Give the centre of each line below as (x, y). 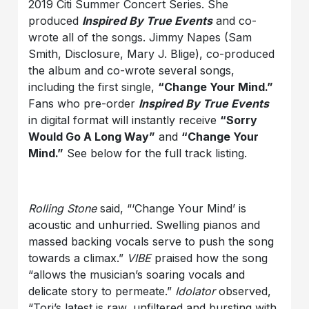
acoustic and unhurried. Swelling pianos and (144, 225)
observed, (243, 291)
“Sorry (239, 120)
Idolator (194, 291)
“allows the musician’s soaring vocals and (137, 275)
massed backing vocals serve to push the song (151, 242)
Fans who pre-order (84, 104)
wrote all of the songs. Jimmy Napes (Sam (140, 38)
